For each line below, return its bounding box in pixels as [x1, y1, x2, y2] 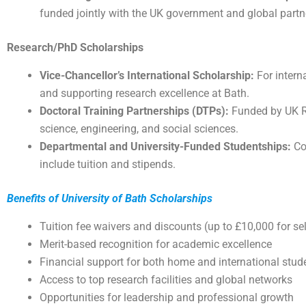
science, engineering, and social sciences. [40, 122, 238, 136]
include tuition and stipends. [40, 158, 176, 171]
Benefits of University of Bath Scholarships [7, 192, 212, 206]
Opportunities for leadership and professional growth [40, 290, 294, 304]
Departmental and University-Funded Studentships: [40, 140, 291, 154]
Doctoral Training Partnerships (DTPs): [40, 105, 229, 118]
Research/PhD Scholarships [7, 41, 143, 55]
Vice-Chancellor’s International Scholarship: [40, 69, 254, 83]
